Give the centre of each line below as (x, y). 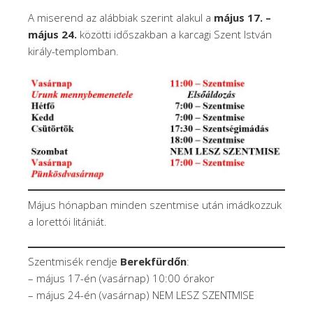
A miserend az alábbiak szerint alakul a (121, 18)
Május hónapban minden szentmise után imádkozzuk (155, 204)
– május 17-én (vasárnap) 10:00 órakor (121, 278)
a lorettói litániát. (67, 221)
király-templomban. (73, 51)
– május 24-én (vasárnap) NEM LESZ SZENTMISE (141, 295)
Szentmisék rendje (74, 262)
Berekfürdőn (153, 262)
